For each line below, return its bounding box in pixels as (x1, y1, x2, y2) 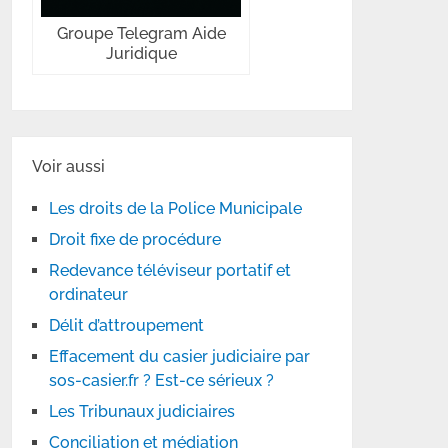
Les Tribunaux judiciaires (49, 402, 236, 421)
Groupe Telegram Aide (56, 24, 226, 43)
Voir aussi (32, 157, 106, 176)
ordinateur (49, 285, 129, 304)
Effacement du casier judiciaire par (49, 347, 311, 366)
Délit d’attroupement (49, 316, 205, 335)
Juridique (105, 44, 177, 63)
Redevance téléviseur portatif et (49, 261, 292, 280)
